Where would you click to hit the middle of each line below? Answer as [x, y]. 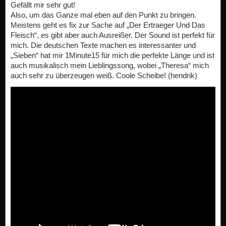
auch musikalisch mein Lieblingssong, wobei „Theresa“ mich [110, 65]
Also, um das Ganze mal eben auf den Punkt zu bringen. [103, 15]
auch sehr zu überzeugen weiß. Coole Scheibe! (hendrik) [104, 75]
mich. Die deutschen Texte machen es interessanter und [103, 45]
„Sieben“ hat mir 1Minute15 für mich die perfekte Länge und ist [112, 55]
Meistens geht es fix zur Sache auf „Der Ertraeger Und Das [108, 25]
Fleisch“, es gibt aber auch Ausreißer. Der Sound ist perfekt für [113, 35]
